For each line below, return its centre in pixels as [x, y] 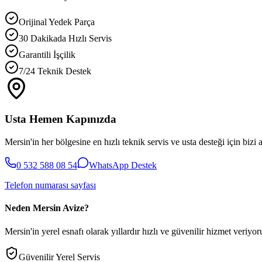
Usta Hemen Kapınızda [61, 119]
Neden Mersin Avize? [47, 208]
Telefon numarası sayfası [50, 185]
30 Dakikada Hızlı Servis [65, 38]
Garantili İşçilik [47, 54]
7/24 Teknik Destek [55, 71]
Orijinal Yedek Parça [57, 22]
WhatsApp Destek [123, 166]
